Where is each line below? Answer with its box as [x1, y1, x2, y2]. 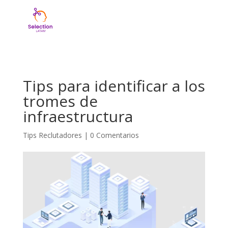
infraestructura [22, 106, 133, 127]
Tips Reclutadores [22, 130, 82, 140]
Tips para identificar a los [22, 75, 205, 97]
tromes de [22, 91, 98, 112]
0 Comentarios [90, 130, 139, 140]
